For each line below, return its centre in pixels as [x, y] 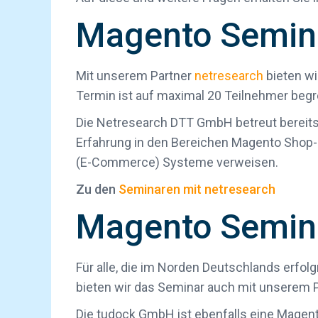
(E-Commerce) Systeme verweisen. [177, 162]
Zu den [97, 189]
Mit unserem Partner [135, 76]
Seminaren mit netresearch [197, 189]
